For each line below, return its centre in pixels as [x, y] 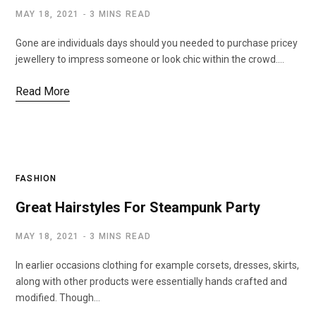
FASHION [36, 178]
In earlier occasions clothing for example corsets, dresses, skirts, [157, 265]
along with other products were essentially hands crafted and [151, 281]
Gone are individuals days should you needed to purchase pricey [157, 43]
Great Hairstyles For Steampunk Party [138, 207]
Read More [43, 91]
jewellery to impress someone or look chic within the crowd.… [150, 59]
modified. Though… [58, 298]
